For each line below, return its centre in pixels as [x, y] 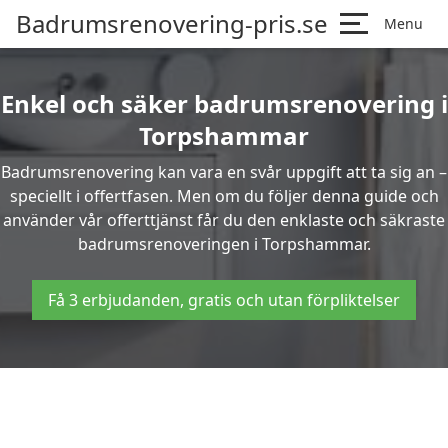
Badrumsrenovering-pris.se [172, 23]
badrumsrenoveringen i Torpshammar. [224, 244]
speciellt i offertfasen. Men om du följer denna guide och [224, 196]
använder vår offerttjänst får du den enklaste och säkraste [224, 220]
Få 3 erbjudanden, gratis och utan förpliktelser [224, 300]
